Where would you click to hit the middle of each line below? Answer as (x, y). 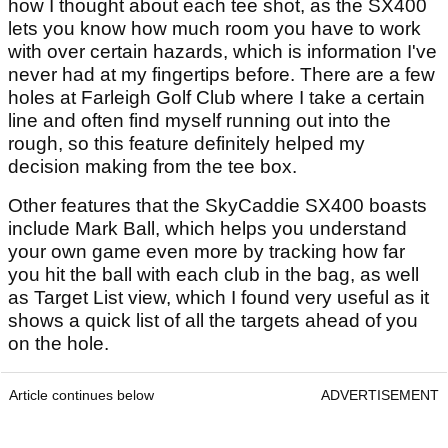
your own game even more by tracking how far (206, 251)
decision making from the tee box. (152, 166)
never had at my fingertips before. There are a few (221, 74)
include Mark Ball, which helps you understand (207, 228)
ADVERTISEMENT (380, 394)
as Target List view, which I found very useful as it (218, 297)
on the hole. (58, 343)
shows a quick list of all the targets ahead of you (213, 320)
